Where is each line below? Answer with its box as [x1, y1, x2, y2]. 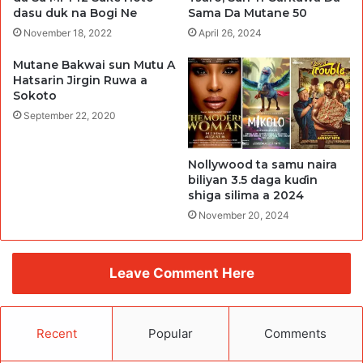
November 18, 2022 [23, 26, 112, 39]
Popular [147, 325, 193, 341]
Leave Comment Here [109, 264, 254, 281]
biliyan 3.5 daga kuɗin [188, 172, 318, 187]
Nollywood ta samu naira [188, 156, 337, 172]
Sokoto [13, 88, 57, 103]
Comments [264, 325, 327, 341]
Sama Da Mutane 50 [188, 5, 307, 20]
